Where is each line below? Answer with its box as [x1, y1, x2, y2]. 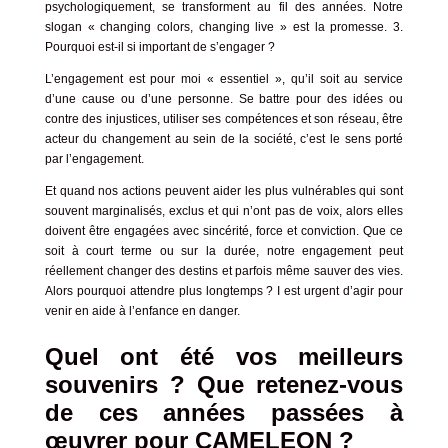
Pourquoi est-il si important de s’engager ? [44, 39, 275, 54]
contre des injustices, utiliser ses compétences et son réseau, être [44, 111, 404, 126]
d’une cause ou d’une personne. [44, 91, 239, 106]
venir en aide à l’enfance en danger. [44, 303, 240, 318]
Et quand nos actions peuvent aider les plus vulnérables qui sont [44, 183, 404, 198]
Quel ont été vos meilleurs [44, 342, 404, 370]
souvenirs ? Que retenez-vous [44, 370, 404, 398]
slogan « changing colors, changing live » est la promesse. [44, 19, 394, 34]
